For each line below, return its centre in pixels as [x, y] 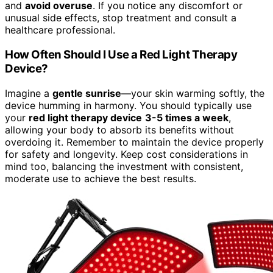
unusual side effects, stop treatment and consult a [121, 18]
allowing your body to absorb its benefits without [119, 129]
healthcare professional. [60, 30]
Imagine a [29, 93]
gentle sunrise [87, 93]
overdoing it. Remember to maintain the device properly [134, 142]
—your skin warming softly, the [193, 93]
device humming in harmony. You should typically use [128, 105]
